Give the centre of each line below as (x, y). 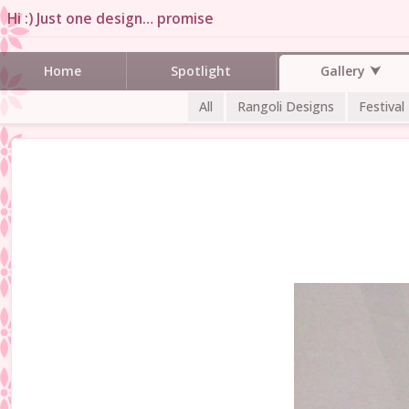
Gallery (342, 70)
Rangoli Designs (286, 106)
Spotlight (201, 70)
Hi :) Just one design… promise (110, 18)
